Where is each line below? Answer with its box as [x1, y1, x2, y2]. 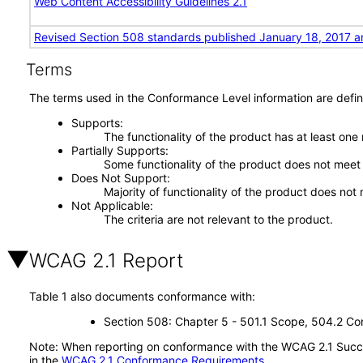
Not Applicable [70, 199, 150, 212]
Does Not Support [70, 171, 167, 185]
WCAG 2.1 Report [29, 249, 184, 272]
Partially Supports [70, 143, 165, 157]
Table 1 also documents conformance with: [29, 289, 255, 303]
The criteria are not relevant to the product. [103, 212, 333, 226]
